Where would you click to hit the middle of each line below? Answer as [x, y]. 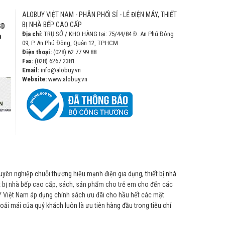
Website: [34, 79]
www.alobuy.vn [68, 79]
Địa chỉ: [32, 34]
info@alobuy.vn [60, 70]
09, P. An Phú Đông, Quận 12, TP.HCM [70, 43]
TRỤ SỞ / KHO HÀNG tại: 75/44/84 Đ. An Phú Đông [108, 34]
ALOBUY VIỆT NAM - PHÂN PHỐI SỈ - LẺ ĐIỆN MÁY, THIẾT [99, 15]
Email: [31, 70]
